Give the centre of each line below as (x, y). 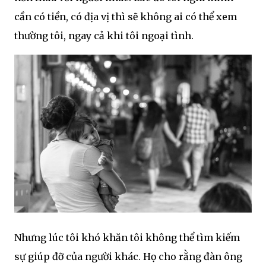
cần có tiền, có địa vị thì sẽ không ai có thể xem (126, 16)
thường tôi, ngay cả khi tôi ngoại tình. (104, 35)
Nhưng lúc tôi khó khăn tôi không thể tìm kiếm (127, 238)
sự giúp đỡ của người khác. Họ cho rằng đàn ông (128, 257)
